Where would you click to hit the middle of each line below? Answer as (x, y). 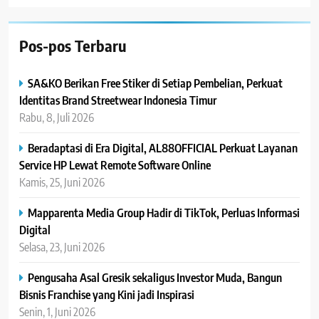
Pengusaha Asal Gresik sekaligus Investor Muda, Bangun (155, 277)
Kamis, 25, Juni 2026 (62, 182)
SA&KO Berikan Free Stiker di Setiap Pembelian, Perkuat (155, 83)
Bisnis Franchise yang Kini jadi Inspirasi (107, 294)
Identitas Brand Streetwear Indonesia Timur (118, 100)
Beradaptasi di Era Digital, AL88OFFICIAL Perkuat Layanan (163, 147)
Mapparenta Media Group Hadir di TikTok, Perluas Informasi (164, 212)
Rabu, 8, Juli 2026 (57, 117)
